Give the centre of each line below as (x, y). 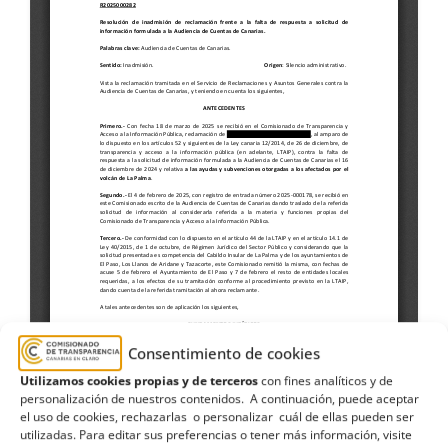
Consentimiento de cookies (224, 353)
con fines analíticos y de (325, 380)
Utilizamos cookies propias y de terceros (139, 380)
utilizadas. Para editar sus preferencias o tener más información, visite (216, 434)
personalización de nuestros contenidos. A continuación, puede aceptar (219, 398)
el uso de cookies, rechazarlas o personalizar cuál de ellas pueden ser (217, 416)
